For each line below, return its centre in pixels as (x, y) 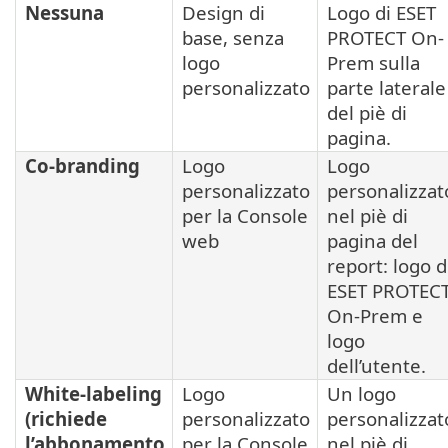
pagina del (372, 241)
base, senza (233, 38)
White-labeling (93, 394)
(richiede (66, 419)
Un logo (361, 394)
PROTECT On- (385, 38)
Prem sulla (373, 63)
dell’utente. (376, 366)
